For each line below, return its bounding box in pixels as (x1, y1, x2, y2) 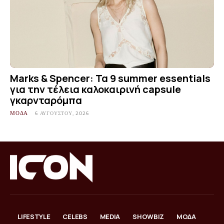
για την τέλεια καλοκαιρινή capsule (10, 82, 181, 96)
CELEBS (62, 212, 87, 221)
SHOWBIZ (132, 212, 164, 221)
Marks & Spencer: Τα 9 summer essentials (10, 71, 210, 85)
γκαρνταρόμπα (10, 93, 82, 107)
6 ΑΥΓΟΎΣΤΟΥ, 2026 (35, 110, 89, 117)
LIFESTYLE (17, 212, 50, 221)
